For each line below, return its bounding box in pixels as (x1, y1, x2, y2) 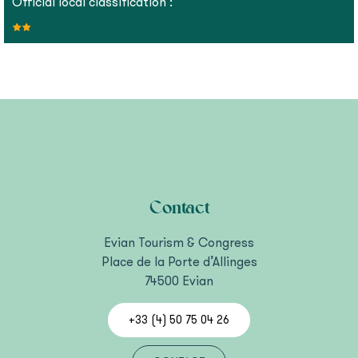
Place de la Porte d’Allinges (101, 253, 257, 271)
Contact (149, 197, 209, 220)
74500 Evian (145, 272, 213, 290)
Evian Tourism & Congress (104, 234, 254, 252)
